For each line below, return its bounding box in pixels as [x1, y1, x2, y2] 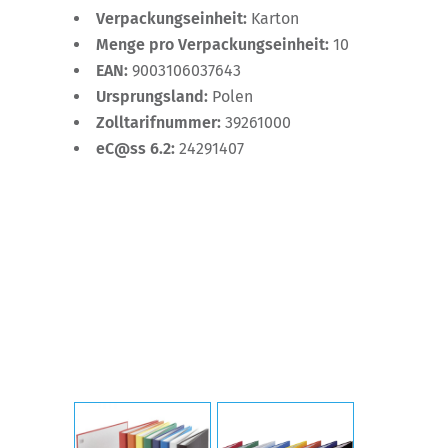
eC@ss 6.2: [96, 138, 179, 158]
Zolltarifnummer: [96, 112, 225, 132]
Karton [251, 8, 299, 28]
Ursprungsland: [96, 86, 212, 106]
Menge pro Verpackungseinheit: [96, 34, 333, 54]
